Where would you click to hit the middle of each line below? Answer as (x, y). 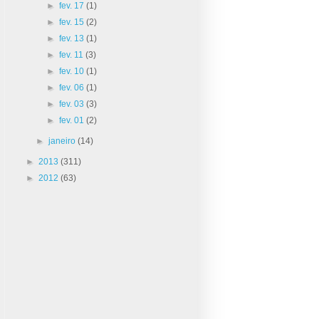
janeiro (63, 141)
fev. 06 (72, 87)
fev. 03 (72, 104)
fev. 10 (72, 71)
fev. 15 (72, 22)
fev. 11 (72, 54)
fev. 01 (72, 120)
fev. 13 (72, 38)
